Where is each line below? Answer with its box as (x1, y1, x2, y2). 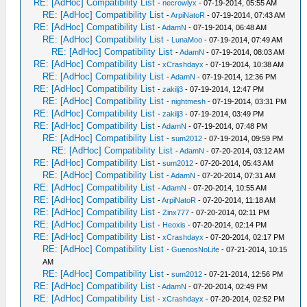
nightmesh (171, 97, 206, 106)
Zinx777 (162, 208, 190, 217)
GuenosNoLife (171, 245, 220, 254)
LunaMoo (171, 36, 203, 44)
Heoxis (162, 221, 186, 229)
